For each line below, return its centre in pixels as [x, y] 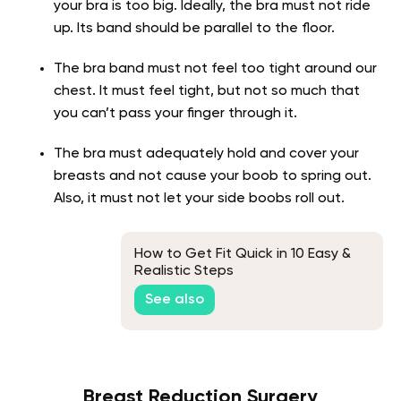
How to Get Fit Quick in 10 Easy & [243, 254]
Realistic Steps [184, 271]
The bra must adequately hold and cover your [206, 154]
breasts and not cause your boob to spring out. [213, 176]
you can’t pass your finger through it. [175, 113]
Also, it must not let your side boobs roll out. [199, 198]
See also [175, 300]
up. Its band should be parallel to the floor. [194, 28]
